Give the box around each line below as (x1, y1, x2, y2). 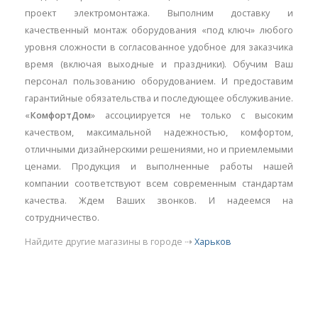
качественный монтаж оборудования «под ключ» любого (25, 24, 293, 37)
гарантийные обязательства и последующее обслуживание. (25, 92, 293, 105)
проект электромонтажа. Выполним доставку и (25, 7, 293, 20)
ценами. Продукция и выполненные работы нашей (25, 160, 293, 173)
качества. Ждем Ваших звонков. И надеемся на (25, 194, 293, 207)
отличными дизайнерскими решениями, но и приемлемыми (25, 143, 293, 156)
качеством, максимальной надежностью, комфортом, (25, 126, 293, 139)
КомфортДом (30, 109, 91, 122)
